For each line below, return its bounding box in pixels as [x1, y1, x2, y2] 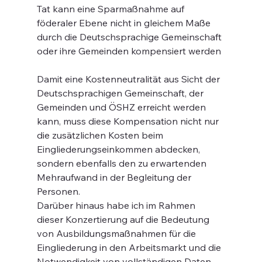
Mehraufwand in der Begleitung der [36, 171, 194, 183]
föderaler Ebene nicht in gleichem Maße [36, 17, 213, 29]
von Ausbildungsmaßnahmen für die [36, 227, 198, 239]
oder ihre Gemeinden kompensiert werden [36, 45, 221, 57]
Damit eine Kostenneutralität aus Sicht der [36, 73, 222, 85]
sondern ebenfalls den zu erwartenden [36, 157, 209, 169]
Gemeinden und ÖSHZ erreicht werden [36, 101, 208, 113]
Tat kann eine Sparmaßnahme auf [36, 3, 187, 15]
